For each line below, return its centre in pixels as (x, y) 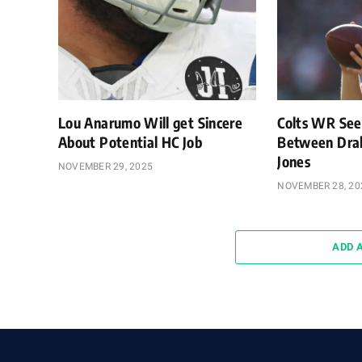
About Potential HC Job (130, 141)
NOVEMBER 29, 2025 (106, 166)
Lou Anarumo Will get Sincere (151, 122)
